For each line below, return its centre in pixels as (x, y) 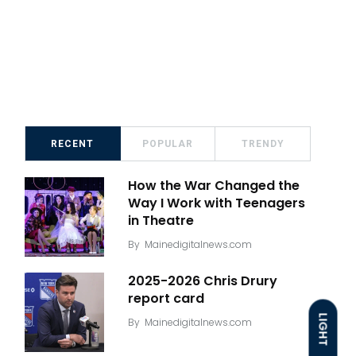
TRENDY (263, 144)
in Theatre (161, 221)
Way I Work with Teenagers (217, 203)
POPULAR (168, 144)
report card (166, 299)
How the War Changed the (214, 186)
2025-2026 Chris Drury (203, 281)
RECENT (73, 144)
